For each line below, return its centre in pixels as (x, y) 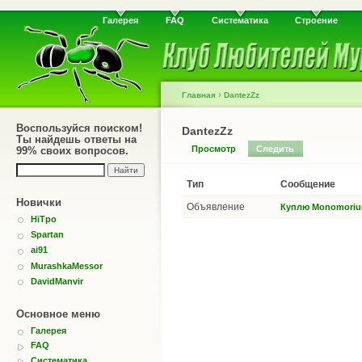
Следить (276, 149)
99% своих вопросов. (72, 151)
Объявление (216, 207)
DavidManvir (57, 281)
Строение (317, 21)
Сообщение (308, 184)
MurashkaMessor (67, 265)
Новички (39, 202)
